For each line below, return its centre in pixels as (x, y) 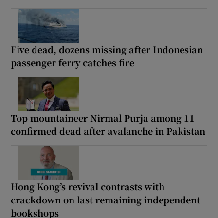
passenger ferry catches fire (73, 62)
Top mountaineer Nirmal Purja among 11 (103, 118)
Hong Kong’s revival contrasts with (88, 186)
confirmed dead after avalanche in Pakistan (108, 131)
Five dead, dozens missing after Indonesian (107, 49)
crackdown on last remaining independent (106, 199)
